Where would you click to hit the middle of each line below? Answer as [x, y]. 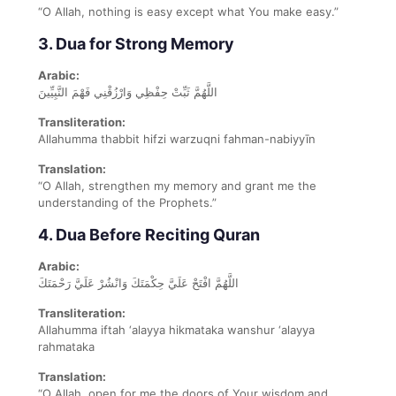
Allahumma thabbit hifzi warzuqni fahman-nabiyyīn [177, 138]
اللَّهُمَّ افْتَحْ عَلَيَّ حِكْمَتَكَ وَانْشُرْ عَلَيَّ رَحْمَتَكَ [138, 282]
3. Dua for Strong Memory [136, 43]
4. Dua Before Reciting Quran [149, 234]
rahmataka [66, 346]
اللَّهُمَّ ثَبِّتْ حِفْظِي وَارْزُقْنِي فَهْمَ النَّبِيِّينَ [128, 91]
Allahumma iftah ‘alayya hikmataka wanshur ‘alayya [176, 329]
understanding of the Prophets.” [127, 202]
